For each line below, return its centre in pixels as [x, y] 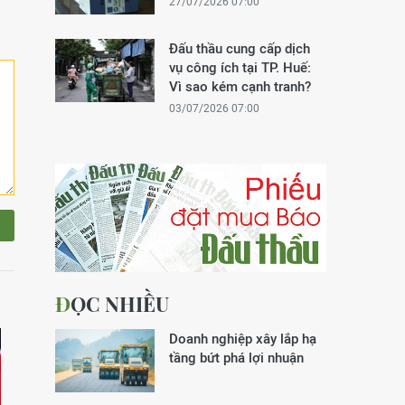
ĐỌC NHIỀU [120, 304]
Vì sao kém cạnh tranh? [240, 86]
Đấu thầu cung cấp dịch [240, 48]
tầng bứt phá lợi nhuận [236, 358]
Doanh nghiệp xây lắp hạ [243, 339]
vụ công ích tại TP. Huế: [240, 67]
